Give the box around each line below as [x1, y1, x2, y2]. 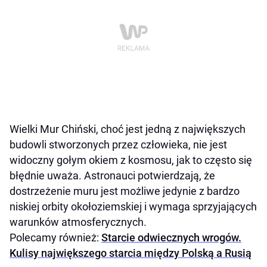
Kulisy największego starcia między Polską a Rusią [10, 246, 252, 259]
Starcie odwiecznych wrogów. [101, 231, 241, 244]
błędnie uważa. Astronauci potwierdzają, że [10, 169, 215, 182]
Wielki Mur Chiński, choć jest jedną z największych [10, 122, 246, 135]
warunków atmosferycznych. [10, 215, 147, 228]
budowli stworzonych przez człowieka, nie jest [10, 138, 227, 151]
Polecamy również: [10, 231, 101, 244]
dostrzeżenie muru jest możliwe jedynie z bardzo [10, 184, 240, 197]
